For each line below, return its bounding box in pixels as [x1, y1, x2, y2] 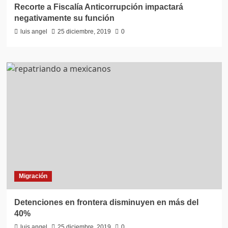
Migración [18, 173, 47, 180]
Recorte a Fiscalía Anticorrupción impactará [14, 3, 183, 12]
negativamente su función [14, 14, 115, 23]
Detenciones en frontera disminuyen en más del [14, 198, 198, 207]
